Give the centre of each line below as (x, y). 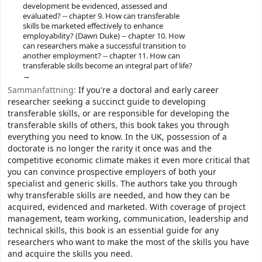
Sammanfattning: (43, 90)
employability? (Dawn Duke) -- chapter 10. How (104, 36)
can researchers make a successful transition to (104, 46)
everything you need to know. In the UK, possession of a (117, 137)
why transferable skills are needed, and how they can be (119, 195)
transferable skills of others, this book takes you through (118, 125)
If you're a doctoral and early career (149, 90)
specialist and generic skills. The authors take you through (123, 184)
